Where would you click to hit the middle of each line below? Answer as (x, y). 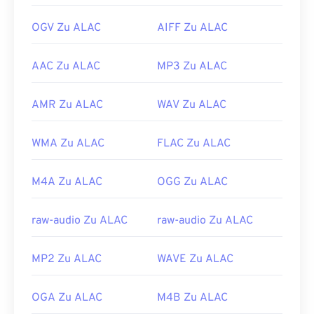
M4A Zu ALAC (67, 183)
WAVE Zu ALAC (195, 260)
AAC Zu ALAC (66, 67)
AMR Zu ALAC (67, 105)
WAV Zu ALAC (192, 105)
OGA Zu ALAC (67, 298)
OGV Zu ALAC (66, 28)
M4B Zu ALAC (192, 298)
